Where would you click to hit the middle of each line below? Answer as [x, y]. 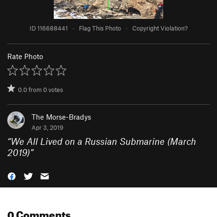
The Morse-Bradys [61, 117]
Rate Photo [25, 56]
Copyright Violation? [160, 28]
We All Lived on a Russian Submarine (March [103, 141]
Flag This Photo [100, 28]
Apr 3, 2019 [47, 128]
